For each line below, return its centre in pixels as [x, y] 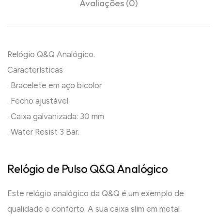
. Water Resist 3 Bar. [43, 132]
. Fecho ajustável [38, 101]
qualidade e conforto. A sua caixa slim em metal [93, 209]
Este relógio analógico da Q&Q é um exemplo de [96, 194]
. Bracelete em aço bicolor [54, 85]
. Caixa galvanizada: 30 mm [56, 116]
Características [35, 70]
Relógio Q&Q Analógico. [51, 54]
